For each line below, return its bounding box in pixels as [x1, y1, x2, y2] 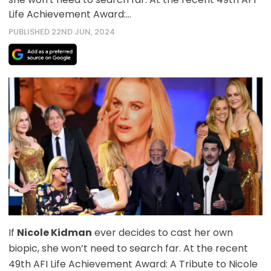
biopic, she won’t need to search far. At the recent [8, 241, 248, 256]
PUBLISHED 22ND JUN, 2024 [8, 26, 115, 38]
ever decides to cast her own [91, 226, 233, 240]
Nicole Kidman [16, 226, 92, 240]
